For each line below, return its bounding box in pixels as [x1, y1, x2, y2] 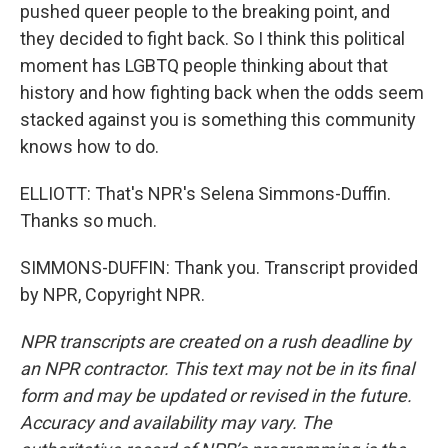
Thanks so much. [20, 210, 157, 231]
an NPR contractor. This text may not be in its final [20, 358, 414, 379]
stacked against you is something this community [20, 109, 416, 130]
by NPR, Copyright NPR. [20, 284, 205, 305]
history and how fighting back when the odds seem [20, 82, 424, 103]
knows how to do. [20, 136, 159, 157]
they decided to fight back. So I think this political [20, 28, 405, 49]
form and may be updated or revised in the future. [20, 385, 412, 406]
